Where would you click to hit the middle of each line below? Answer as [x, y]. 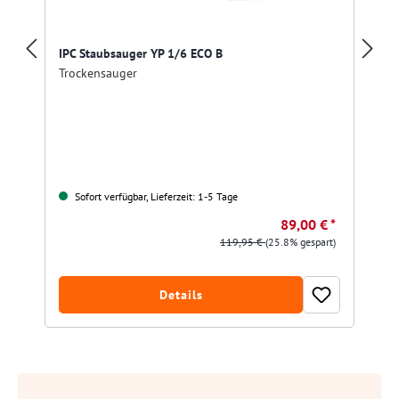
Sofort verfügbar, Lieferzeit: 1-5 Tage [155, 197]
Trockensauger [98, 72]
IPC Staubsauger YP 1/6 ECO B [141, 53]
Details [181, 295]
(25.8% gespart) [301, 242]
